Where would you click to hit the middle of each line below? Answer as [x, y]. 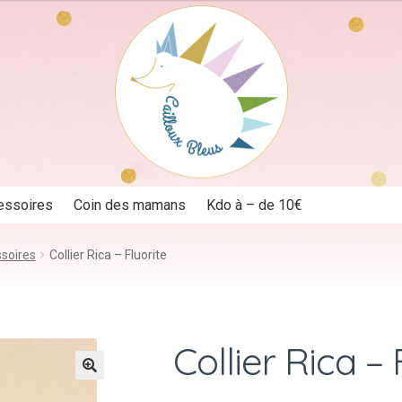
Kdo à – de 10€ [255, 205]
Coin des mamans [130, 205]
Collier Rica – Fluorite [108, 254]
